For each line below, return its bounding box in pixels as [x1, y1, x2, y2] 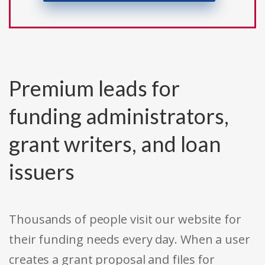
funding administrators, [9, 103, 229, 130]
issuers [9, 159, 75, 185]
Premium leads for [9, 75, 180, 102]
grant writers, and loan [9, 131, 221, 157]
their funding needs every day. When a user [9, 231, 250, 248]
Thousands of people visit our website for [9, 211, 241, 228]
